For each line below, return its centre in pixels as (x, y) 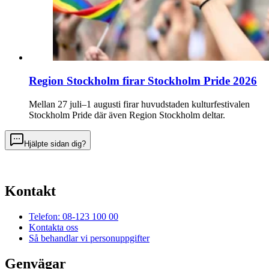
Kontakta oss (53, 228)
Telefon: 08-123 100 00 (74, 217)
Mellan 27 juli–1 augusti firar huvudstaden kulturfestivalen (139, 104)
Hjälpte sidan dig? (55, 144)
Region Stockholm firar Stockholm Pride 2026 (143, 80)
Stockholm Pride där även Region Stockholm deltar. (127, 115)
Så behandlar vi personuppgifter (89, 238)
